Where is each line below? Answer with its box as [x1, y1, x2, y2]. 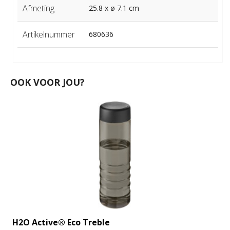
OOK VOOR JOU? [10, 75, 85, 88]
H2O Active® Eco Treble [12, 216, 110, 228]
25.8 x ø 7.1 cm [88, 3, 139, 13]
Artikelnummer [22, 29, 75, 41]
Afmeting [22, 3, 54, 14]
